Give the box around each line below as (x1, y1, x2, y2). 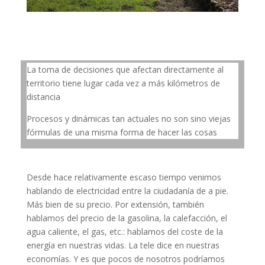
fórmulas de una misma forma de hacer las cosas (26, 127, 217, 138)
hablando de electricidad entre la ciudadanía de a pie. (26, 185, 228, 197)
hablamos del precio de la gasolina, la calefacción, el (26, 212, 227, 224)
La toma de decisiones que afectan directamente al (26, 64, 224, 76)
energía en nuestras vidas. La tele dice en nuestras (26, 240, 219, 251)
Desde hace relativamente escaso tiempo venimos (26, 172, 221, 183)
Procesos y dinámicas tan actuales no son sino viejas (26, 113, 231, 125)
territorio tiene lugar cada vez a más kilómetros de (26, 77, 220, 89)
